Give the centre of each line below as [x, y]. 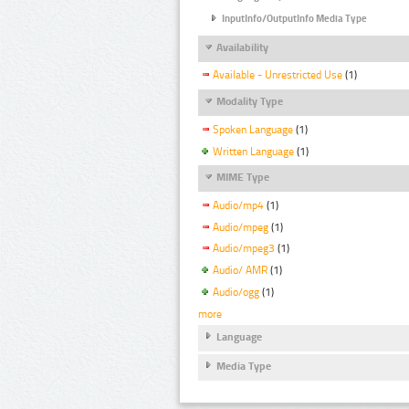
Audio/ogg [236, 293]
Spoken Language [253, 129]
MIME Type [243, 178]
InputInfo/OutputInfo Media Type [294, 18]
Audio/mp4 [238, 205]
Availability [242, 48]
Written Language [253, 151]
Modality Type [250, 102]
